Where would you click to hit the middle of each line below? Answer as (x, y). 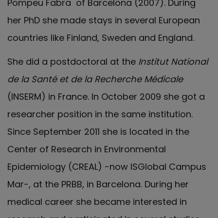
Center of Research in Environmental (87, 149)
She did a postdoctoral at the (72, 61)
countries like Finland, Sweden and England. (101, 38)
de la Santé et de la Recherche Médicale (95, 79)
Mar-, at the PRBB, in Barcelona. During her (98, 184)
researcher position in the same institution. (100, 114)
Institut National (172, 61)
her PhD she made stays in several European (104, 20)
